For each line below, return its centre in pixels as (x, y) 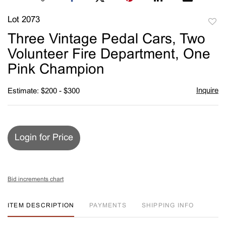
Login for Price (44, 138)
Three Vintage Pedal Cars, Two (106, 40)
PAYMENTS (108, 206)
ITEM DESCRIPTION (41, 206)
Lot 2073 (24, 20)
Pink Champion (56, 70)
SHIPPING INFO (168, 206)
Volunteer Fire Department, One (109, 55)
